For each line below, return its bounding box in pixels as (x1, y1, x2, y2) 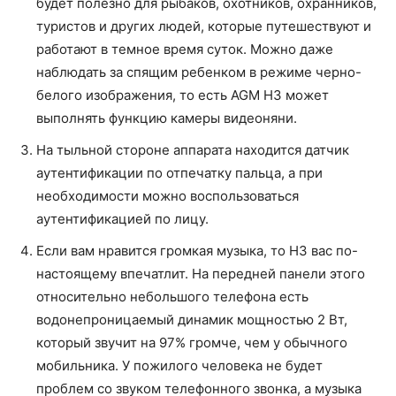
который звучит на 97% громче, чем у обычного (36, 334, 347, 352)
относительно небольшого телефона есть (36, 288, 308, 306)
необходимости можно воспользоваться (36, 187, 299, 205)
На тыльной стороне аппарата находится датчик (36, 141, 349, 159)
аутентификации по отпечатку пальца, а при (36, 164, 323, 182)
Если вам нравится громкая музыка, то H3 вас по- (36, 242, 358, 260)
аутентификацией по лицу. (36, 210, 209, 228)
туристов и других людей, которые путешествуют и (36, 18, 371, 35)
